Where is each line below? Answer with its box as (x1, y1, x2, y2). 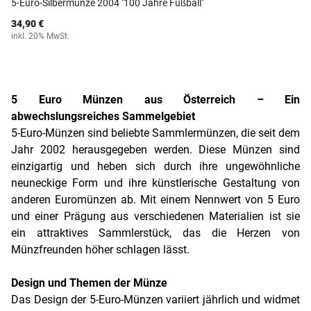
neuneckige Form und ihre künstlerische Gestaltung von (11, 176, 300, 190)
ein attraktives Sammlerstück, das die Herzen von (11, 226, 300, 239)
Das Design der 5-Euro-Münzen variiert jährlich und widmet (11, 293, 300, 306)
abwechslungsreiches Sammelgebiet (11, 110, 195, 123)
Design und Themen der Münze (11, 276, 167, 289)
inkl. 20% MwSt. (11, 31, 69, 41)
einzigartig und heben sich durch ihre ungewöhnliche (11, 160, 300, 173)
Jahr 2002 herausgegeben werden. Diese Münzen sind (11, 143, 300, 156)
